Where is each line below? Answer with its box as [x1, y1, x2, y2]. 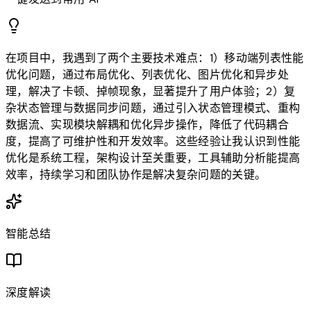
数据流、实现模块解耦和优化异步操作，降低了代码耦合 [6, 117, 289, 133]
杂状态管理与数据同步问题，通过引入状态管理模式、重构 [6, 101, 301, 116]
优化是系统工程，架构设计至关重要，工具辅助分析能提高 [6, 151, 301, 166]
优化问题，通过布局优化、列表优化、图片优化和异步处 [6, 67, 289, 83]
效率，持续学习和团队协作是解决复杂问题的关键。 [6, 167, 267, 183]
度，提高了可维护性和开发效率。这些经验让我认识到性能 [6, 134, 301, 149]
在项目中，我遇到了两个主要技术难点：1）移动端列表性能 [6, 51, 304, 66]
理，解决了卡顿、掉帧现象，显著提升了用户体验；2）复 [6, 84, 296, 99]
